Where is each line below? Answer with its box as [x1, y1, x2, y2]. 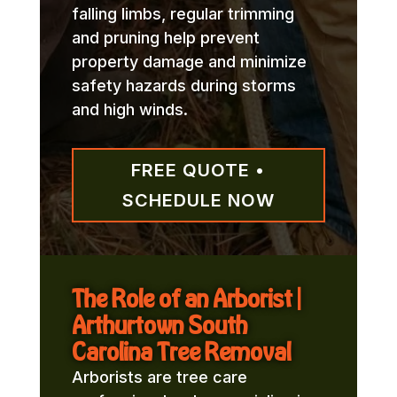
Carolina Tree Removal [71, 336, 291, 366]
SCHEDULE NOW [121, 189, 275, 211]
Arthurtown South [71, 309, 247, 339]
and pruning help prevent [71, 27, 260, 47]
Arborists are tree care [71, 367, 247, 386]
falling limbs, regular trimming [71, 4, 294, 23]
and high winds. [71, 99, 188, 119]
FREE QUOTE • [131, 159, 266, 181]
